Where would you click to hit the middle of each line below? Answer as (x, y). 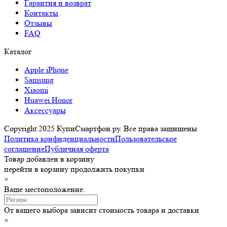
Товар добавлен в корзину (49, 159)
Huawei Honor (48, 100)
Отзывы (38, 23)
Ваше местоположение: (45, 189)
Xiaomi (36, 90)
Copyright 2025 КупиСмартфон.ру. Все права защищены (101, 128)
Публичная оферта (77, 148)
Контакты (41, 13)
